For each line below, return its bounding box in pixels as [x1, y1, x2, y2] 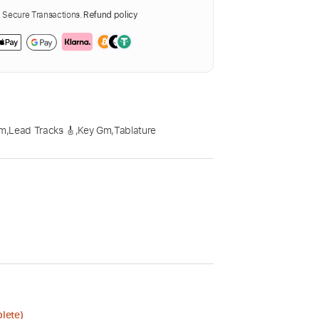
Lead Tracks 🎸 [9, 123, 75, 137]
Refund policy [83, 10, 138, 21]
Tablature [114, 123, 156, 137]
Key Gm [78, 123, 112, 137]
